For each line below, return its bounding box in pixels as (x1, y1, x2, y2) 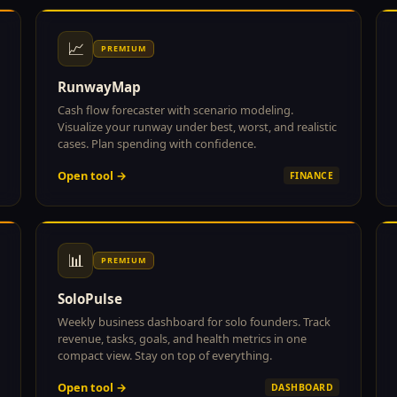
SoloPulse (58, 289, 122, 307)
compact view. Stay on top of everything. (58, 346, 272, 363)
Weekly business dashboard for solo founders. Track (58, 313, 331, 330)
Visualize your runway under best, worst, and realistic (58, 118, 337, 135)
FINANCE (289, 168, 333, 182)
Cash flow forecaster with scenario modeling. (58, 101, 293, 118)
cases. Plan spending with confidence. (58, 135, 256, 152)
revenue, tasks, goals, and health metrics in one (58, 330, 307, 346)
